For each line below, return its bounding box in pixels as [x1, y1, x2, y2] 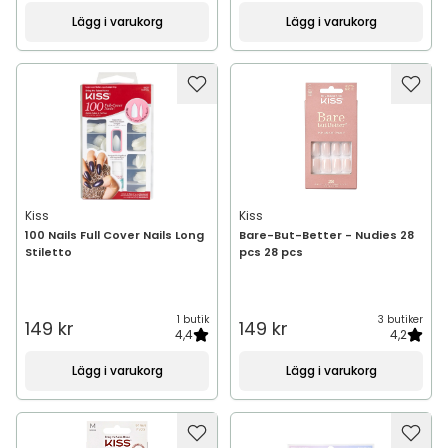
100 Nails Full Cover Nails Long [25, 227, 204, 243]
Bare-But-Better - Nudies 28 [239, 227, 414, 243]
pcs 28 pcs [239, 244, 303, 260]
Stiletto [25, 244, 72, 260]
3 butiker [378, 312, 423, 327]
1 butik [177, 312, 209, 327]
